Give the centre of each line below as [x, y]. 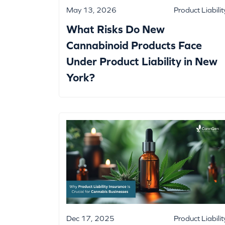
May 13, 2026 [91, 10]
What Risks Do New [116, 30]
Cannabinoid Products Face [134, 46]
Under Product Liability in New [142, 62]
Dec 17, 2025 [90, 218]
